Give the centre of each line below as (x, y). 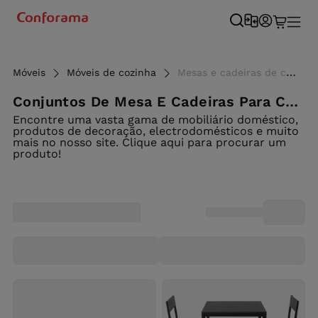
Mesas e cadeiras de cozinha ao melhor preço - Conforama (232, 72)
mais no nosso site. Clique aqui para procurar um (149, 142)
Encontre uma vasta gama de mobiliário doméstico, (155, 120)
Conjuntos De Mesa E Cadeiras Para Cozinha (292, 102)
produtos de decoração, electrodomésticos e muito (156, 131)
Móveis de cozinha (111, 72)
